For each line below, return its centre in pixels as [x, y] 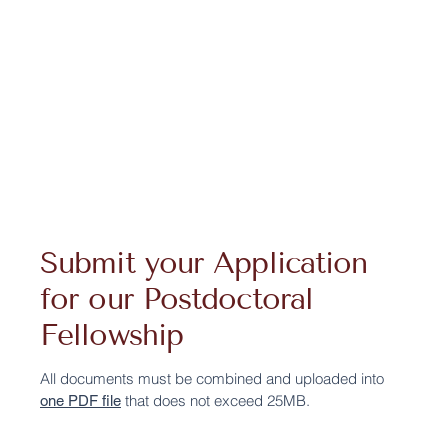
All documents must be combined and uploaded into [212, 379]
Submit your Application [204, 263]
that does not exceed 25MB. [215, 401]
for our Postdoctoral [177, 299]
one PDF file [80, 401]
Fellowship [111, 335]
